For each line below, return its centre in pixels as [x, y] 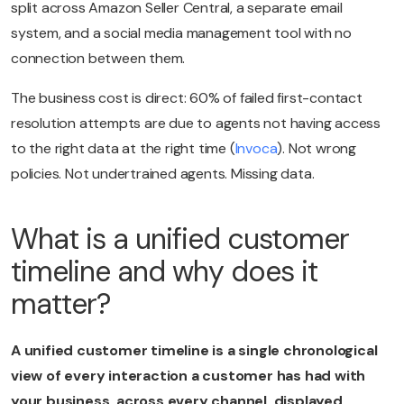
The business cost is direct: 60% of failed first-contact [187, 98]
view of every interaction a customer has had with [188, 376]
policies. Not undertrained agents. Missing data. [163, 174]
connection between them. [98, 59]
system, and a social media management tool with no [181, 33]
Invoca [256, 149]
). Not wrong [317, 149]
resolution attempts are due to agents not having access [196, 124]
